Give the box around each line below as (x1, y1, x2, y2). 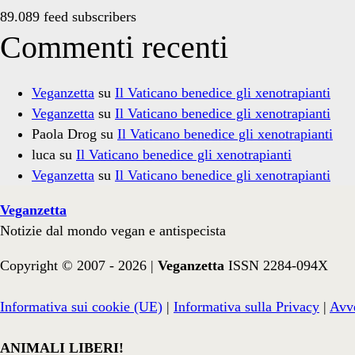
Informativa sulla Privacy (174, 298, 319, 315)
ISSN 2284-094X (228, 257, 328, 273)
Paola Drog (32, 126, 97, 143)
